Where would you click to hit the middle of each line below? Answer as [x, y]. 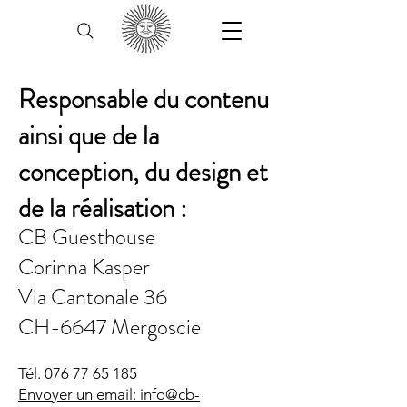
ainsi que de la [89, 136]
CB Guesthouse [87, 237]
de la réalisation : [103, 208]
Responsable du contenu [144, 99]
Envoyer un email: [79, 394]
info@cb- [170, 394]
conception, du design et [143, 172]
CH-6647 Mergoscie [109, 327]
